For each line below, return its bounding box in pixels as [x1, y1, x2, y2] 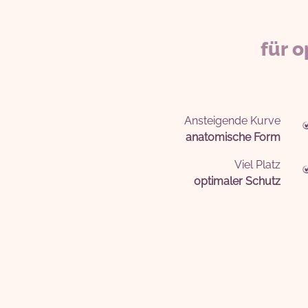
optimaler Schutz [193, 175, 280, 188]
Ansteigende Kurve [184, 114, 280, 127]
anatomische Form [185, 131, 280, 144]
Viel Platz [234, 158, 280, 171]
